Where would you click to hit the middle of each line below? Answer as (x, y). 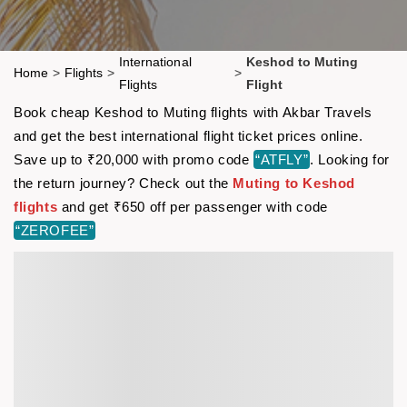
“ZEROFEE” (55, 230)
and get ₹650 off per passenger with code (193, 206)
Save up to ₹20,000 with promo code (134, 159)
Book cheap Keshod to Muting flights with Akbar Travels (193, 112)
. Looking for (350, 159)
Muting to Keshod (294, 183)
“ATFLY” (282, 159)
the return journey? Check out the (124, 183)
